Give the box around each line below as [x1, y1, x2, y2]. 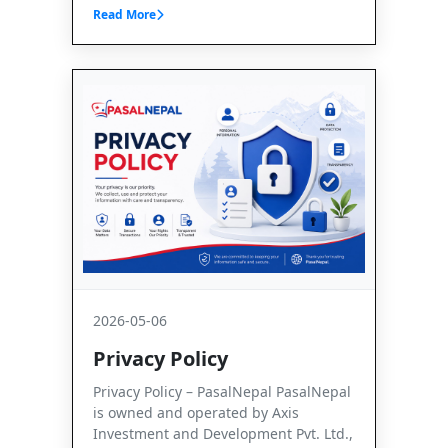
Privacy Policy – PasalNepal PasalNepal [93, 381, 351, 401]
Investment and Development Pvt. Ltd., [93, 423, 353, 443]
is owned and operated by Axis [93, 402, 299, 422]
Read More [93, 5, 156, 23]
